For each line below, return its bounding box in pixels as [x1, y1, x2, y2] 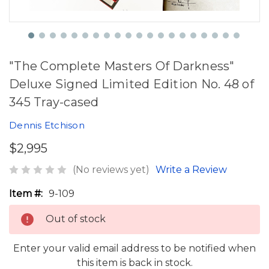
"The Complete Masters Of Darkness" [9, 59, 235, 73]
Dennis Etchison [9, 119, 85, 131]
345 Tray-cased [9, 95, 99, 109]
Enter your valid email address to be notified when [13, 242, 256, 254]
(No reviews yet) [73, 163, 150, 175]
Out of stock [46, 213, 106, 225]
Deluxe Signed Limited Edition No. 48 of [9, 77, 254, 91]
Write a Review [156, 163, 227, 175]
